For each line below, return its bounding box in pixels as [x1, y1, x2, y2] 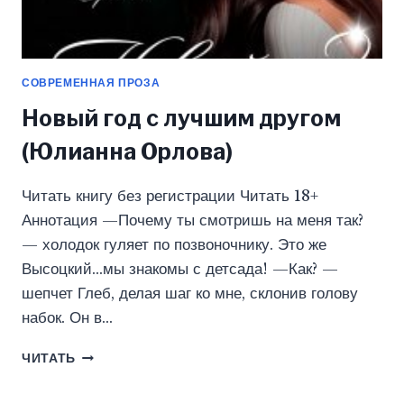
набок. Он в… [22, 308, 113, 327]
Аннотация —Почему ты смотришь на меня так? [22, 211, 363, 230]
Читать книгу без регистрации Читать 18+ [22, 187, 318, 206]
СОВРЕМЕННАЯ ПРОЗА [22, 76, 161, 90]
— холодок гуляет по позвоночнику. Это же [22, 235, 326, 254]
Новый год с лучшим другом [22, 105, 341, 132]
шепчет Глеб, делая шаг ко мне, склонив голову [22, 284, 358, 303]
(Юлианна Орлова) [22, 138, 233, 165]
